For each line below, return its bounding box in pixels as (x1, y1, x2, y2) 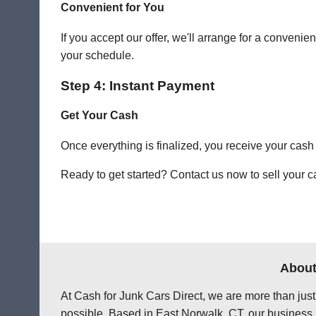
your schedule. (61, 49, 134, 62)
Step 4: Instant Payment (61, 78, 214, 93)
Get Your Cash (61, 109, 138, 122)
